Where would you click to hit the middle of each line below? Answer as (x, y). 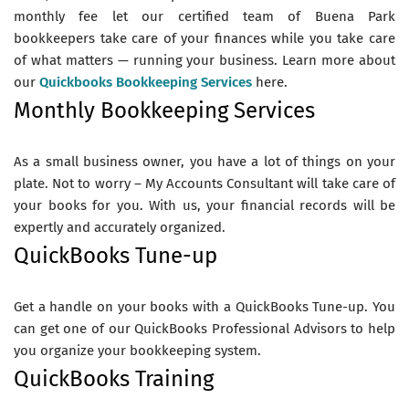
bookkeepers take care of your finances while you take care (204, 38)
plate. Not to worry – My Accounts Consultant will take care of (204, 183)
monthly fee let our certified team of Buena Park (204, 16)
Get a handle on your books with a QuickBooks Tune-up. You (204, 306)
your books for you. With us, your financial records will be (204, 205)
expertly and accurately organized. (120, 227)
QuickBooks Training (114, 378)
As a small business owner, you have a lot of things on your (204, 161)
